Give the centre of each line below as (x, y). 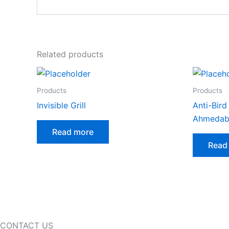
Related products (70, 54)
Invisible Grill (61, 106)
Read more (73, 132)
